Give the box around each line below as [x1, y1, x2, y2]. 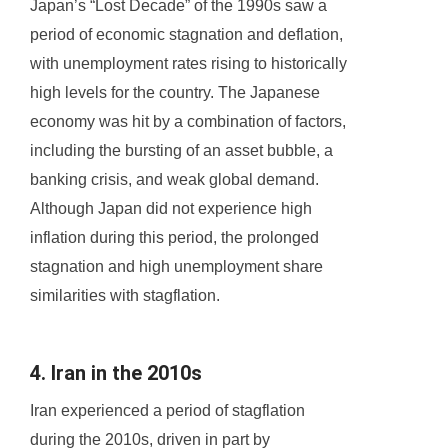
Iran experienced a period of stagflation [30, 402, 305, 420]
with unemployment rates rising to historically [30, 55, 347, 73]
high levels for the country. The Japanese [30, 84, 320, 102]
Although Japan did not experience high [30, 200, 312, 218]
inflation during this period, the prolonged [30, 229, 319, 247]
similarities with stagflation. [30, 287, 220, 305]
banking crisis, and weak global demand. [30, 171, 319, 189]
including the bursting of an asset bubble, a [30, 142, 333, 160]
